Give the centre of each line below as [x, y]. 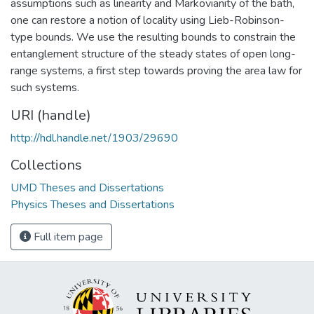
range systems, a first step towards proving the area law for [156, 70]
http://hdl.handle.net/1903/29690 [94, 138]
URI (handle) [51, 115]
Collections [46, 165]
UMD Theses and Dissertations [87, 187]
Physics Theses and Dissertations [93, 204]
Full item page [67, 237]
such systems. [45, 87]
